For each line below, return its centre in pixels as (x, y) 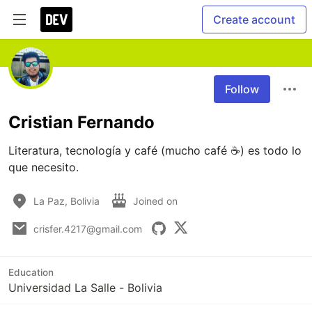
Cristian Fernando (81, 122)
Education (31, 272)
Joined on (157, 201)
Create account (254, 19)
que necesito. (44, 167)
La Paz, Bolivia (67, 201)
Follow (242, 89)
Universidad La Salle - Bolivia (85, 288)
